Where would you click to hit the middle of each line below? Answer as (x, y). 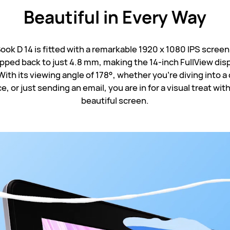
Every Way (164, 17)
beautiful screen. (115, 100)
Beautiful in (73, 17)
